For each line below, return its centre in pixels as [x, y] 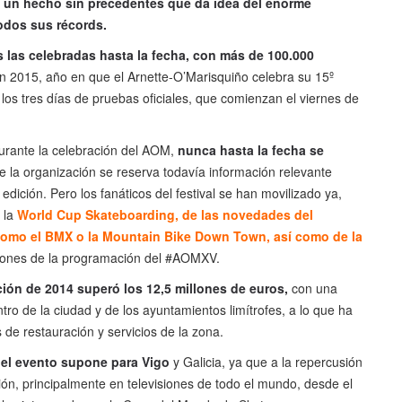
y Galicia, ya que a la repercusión [266, 362]
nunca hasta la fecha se [251, 150]
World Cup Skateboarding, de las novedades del [165, 215]
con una [313, 288]
